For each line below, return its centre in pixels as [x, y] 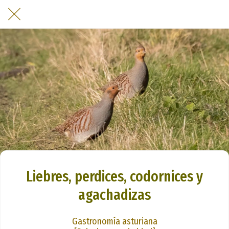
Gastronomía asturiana [114, 221]
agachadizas [114, 195]
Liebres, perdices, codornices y [114, 176]
